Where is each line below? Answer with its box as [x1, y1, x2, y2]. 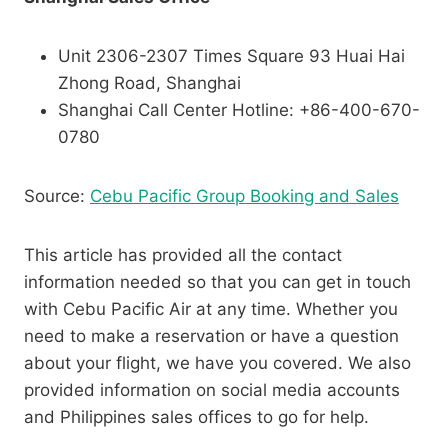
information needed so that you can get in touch [24, 272, 411, 293]
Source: [24, 186, 90, 207]
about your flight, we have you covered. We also [24, 353, 411, 374]
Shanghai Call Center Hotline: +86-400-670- [58, 100, 420, 121]
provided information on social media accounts [24, 380, 400, 401]
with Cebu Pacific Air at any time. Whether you [24, 299, 398, 320]
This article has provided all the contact [24, 245, 342, 266]
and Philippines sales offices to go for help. [24, 407, 369, 428]
